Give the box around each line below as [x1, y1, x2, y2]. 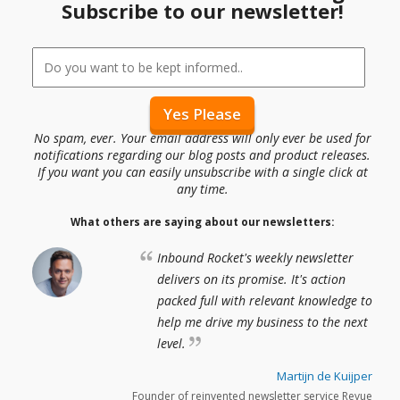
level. [157, 334, 189, 352]
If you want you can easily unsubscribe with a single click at [37, 163, 368, 181]
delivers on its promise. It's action [157, 270, 346, 287]
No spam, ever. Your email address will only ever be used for [33, 129, 371, 147]
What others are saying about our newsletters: [71, 215, 334, 229]
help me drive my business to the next [157, 312, 368, 330]
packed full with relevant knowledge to [157, 291, 372, 309]
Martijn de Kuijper [277, 367, 372, 384]
